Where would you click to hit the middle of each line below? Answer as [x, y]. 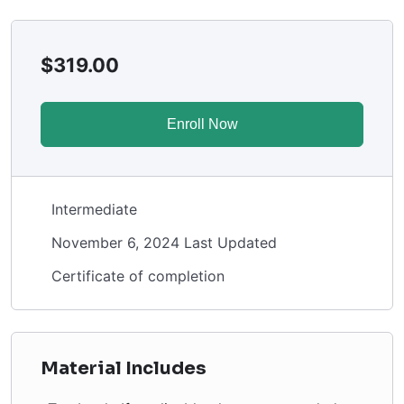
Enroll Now [202, 124]
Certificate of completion [138, 276]
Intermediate [94, 209]
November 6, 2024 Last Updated [164, 243]
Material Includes [124, 368]
